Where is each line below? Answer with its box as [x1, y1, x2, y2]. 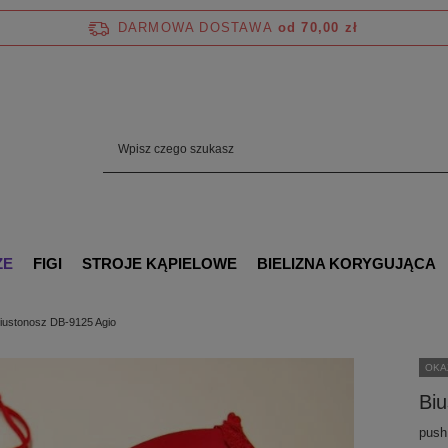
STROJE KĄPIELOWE [82, 255, 237, 272]
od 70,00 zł [277, 20, 359, 35]
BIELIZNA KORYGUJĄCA [257, 255, 436, 272]
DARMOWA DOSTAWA [117, 20, 273, 35]
